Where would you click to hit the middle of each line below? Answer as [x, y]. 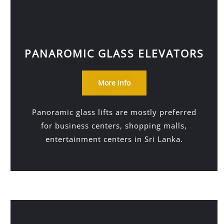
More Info [114, 83]
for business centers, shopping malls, [114, 125]
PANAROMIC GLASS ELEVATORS [114, 53]
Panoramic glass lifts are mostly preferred [114, 112]
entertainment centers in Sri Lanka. [114, 139]
